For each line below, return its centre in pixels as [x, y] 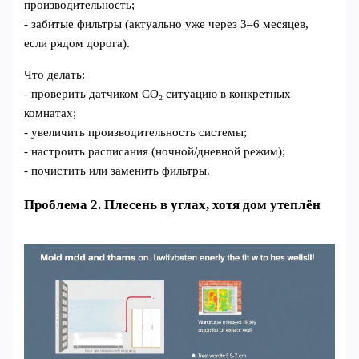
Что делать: [55, 74]
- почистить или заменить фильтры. [117, 170]
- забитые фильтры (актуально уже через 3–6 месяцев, [167, 24]
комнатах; [50, 113]
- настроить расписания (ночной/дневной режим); [155, 151]
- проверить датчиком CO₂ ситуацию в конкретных [158, 93]
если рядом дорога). [77, 44]
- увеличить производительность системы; [136, 132]
